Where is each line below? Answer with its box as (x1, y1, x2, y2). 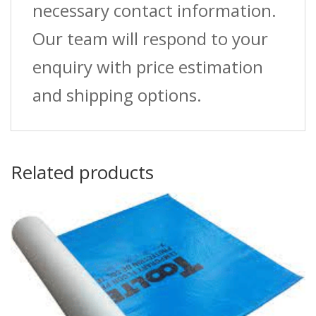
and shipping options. (32, 83, 202, 107)
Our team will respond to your (32, 26, 268, 50)
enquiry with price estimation (32, 54, 263, 78)
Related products (11, 159, 154, 185)
